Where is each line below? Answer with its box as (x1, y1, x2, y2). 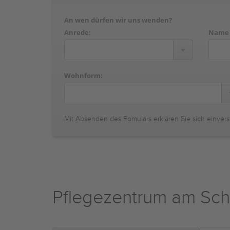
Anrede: (64, 28, 91, 37)
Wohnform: (64, 71, 103, 80)
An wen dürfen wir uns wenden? (64, 15, 172, 25)
